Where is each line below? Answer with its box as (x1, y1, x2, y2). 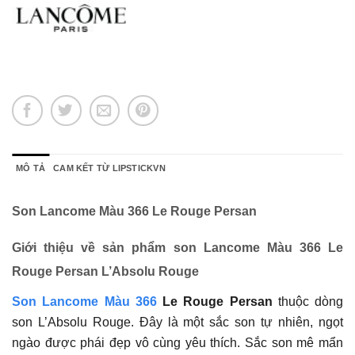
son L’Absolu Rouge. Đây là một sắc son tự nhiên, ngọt (12, 315, 343, 329)
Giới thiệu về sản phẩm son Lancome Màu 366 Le (12, 240, 343, 254)
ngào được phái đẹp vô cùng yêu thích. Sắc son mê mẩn (12, 335, 343, 349)
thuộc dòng (272, 294, 343, 308)
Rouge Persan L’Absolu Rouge (12, 264, 199, 278)
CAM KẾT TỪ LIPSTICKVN (53, 162, 166, 173)
